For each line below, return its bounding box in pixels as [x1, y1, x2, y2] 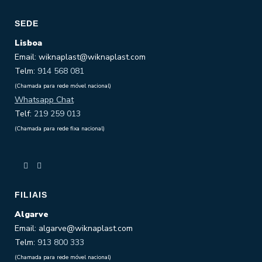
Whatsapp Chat [15, 94, 74, 105]
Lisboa [15, 37, 42, 49]
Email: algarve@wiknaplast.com [15, 222, 133, 234]
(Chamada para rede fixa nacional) [15, 124, 105, 133]
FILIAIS [15, 189, 47, 199]
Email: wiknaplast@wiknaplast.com [15, 51, 146, 63]
